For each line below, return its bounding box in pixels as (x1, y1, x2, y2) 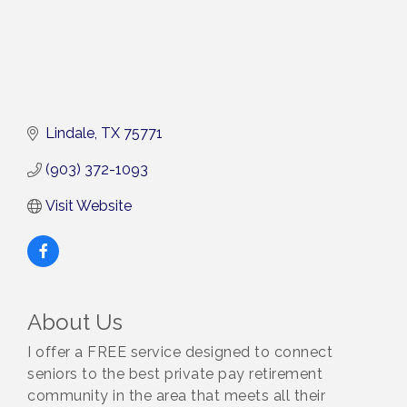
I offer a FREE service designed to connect (27, 343, 333, 362)
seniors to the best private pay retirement (27, 365, 323, 383)
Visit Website (45, 197, 132, 215)
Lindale (45, 124, 94, 143)
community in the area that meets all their (27, 387, 325, 405)
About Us (27, 309, 123, 336)
